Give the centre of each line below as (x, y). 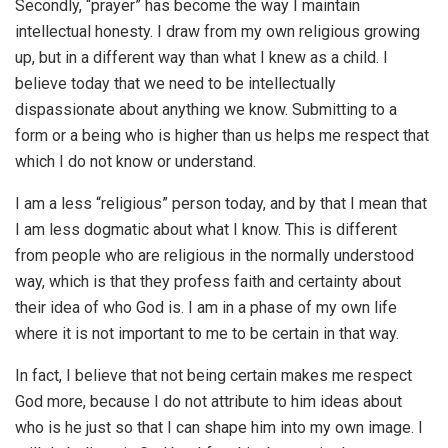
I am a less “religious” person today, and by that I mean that (221, 203)
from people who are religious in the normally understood (214, 255)
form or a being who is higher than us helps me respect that (222, 135)
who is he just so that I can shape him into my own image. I (219, 427)
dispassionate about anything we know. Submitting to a (206, 109)
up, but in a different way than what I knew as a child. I (201, 57)
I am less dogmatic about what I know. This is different (206, 229)
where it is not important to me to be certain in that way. (207, 333)
